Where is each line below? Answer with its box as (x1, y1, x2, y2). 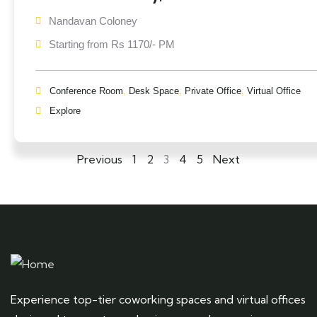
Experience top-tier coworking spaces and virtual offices (11, 292, 306, 306)
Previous (77, 152, 122, 166)
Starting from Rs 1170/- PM (49, 38, 175, 50)
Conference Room (50, 86, 123, 96)
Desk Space (129, 86, 179, 96)
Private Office (185, 86, 241, 96)
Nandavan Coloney (49, 15, 137, 27)
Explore (50, 105, 81, 116)
